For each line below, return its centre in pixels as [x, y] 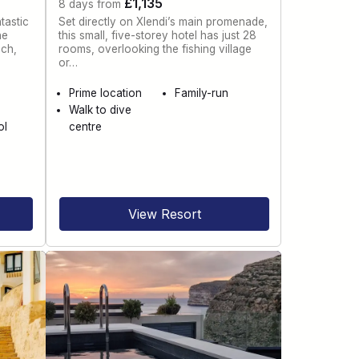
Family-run [201, 93]
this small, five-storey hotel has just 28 [158, 35]
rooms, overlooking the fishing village [155, 48]
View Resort [164, 214]
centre [86, 127]
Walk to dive [101, 110]
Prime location [106, 93]
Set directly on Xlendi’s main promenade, [163, 21]
